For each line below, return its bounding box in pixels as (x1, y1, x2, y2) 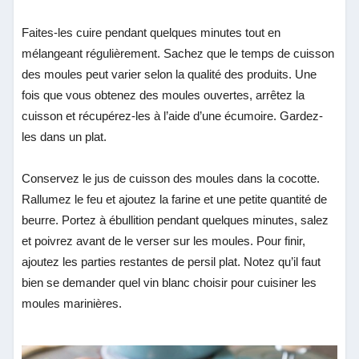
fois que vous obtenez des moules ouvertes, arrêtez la (22, 87, 305, 102)
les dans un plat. (22, 129, 107, 143)
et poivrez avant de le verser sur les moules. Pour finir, (22, 233, 306, 248)
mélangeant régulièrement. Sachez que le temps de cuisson (22, 46, 335, 60)
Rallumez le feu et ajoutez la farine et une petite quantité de (22, 192, 328, 206)
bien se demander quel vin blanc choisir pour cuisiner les (22, 275, 317, 289)
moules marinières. (22, 296, 123, 310)
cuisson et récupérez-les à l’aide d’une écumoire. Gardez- (22, 108, 324, 123)
